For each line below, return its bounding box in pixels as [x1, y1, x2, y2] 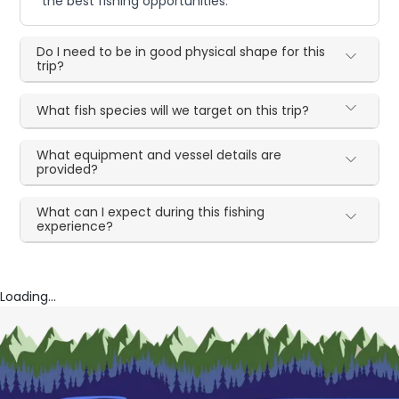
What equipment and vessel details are [37, 146, 282, 165]
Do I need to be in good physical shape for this [37, 43, 326, 61]
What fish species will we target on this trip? [37, 102, 310, 120]
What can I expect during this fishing [37, 203, 265, 222]
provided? [37, 160, 99, 179]
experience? [37, 217, 114, 236]
